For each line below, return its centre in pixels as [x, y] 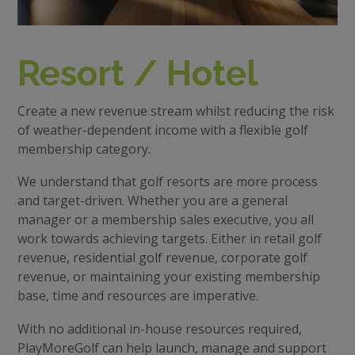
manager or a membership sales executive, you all [165, 220]
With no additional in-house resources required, [159, 328]
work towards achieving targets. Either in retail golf [169, 239]
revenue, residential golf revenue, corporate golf [162, 258]
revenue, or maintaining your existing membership [168, 277]
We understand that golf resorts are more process [167, 182]
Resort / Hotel [137, 73]
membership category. [84, 149]
